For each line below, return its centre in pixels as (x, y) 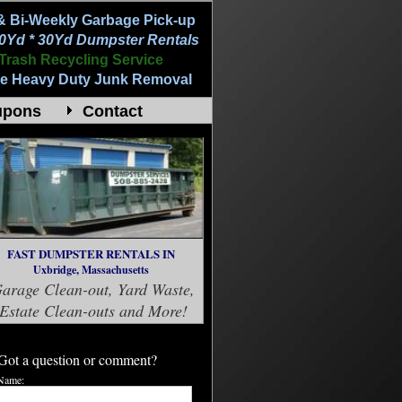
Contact (113, 111)
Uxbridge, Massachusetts (91, 270)
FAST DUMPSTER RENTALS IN (91, 253)
